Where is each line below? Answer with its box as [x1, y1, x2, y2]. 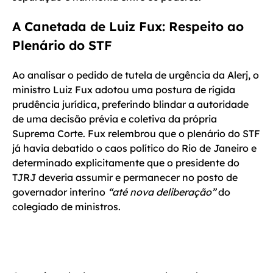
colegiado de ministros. [12, 200, 121, 213]
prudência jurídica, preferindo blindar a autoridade [12, 98, 249, 111]
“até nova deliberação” [108, 186, 216, 199]
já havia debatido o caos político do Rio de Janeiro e [12, 142, 257, 155]
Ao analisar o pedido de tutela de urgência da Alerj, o [12, 69, 259, 82]
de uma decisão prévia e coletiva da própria [12, 113, 217, 126]
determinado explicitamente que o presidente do [12, 157, 239, 169]
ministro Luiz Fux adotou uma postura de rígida [12, 83, 235, 96]
